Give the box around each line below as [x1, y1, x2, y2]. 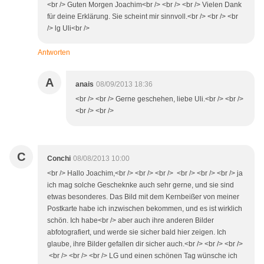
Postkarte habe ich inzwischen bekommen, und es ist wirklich [47, 204, 242, 213]
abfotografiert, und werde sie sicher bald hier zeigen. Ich [47, 228, 226, 237]
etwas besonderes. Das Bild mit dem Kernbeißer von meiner [47, 193, 239, 202]
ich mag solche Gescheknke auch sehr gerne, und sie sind [47, 181, 234, 190]
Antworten [38, 48, 70, 57]
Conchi [47, 154, 71, 163]
